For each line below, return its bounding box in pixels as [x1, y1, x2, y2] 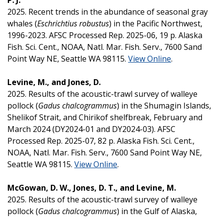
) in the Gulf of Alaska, [117, 205, 197, 217]
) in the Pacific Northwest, [109, 18, 202, 29]
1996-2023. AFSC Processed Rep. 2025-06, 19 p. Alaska [7, 29, 202, 41]
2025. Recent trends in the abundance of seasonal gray [7, 6, 208, 17]
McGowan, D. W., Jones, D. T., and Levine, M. [7, 182, 178, 193]
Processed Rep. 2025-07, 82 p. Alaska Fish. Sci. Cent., [7, 135, 195, 146]
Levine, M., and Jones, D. [7, 76, 103, 88]
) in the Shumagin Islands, [117, 100, 211, 111]
